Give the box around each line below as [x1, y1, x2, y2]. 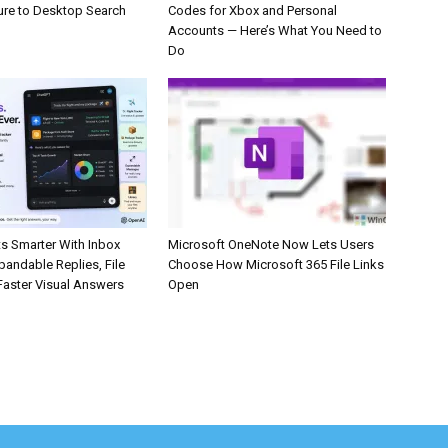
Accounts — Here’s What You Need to [168, 22, 382, 38]
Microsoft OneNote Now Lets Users [168, 236, 374, 252]
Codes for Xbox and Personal [168, 2, 337, 18]
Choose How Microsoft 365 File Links [168, 256, 384, 272]
